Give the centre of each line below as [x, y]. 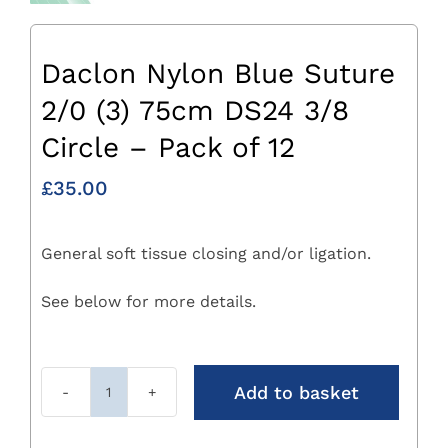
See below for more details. [148, 301]
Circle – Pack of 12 [167, 147]
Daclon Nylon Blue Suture [217, 73]
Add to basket [296, 392]
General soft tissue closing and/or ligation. [205, 253]
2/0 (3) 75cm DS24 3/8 [194, 110]
